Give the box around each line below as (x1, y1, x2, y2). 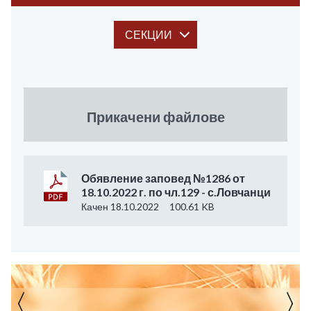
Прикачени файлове (86, 108, 225, 125)
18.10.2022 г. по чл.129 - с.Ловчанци (81, 185, 271, 199)
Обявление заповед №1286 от (81, 171, 245, 185)
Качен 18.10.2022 (81, 201, 159, 212)
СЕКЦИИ (125, 28, 172, 41)
